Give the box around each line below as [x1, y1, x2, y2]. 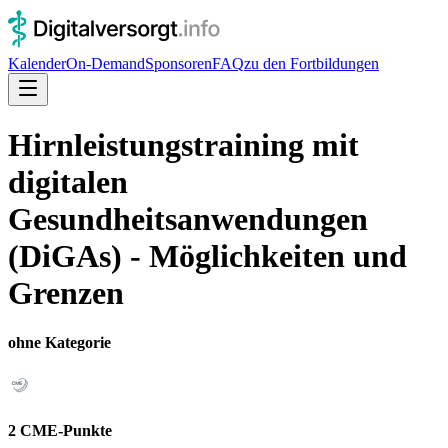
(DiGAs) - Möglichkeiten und [8, 238, 407, 275]
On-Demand [66, 55, 145, 72]
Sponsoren [145, 55, 212, 72]
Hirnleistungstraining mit [8, 127, 359, 164]
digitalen [8, 164, 128, 201]
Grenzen [8, 275, 124, 312]
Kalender [8, 55, 66, 72]
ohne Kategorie [8, 333, 111, 351]
